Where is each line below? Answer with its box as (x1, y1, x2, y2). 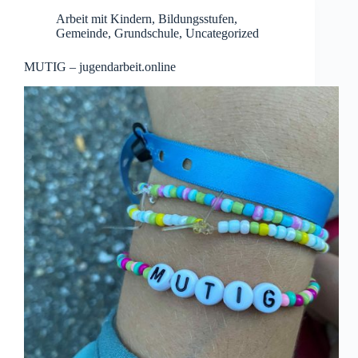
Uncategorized (185, 26, 259, 41)
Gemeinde (56, 26, 108, 41)
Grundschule (114, 26, 179, 41)
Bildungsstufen (158, 12, 234, 26)
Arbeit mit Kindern (56, 12, 152, 26)
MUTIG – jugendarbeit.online (24, 60, 176, 74)
